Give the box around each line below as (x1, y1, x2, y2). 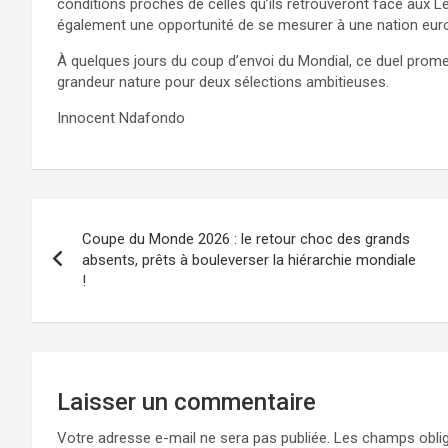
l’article (31, 280, 136, 319)
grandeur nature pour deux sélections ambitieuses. (57, 72, 389, 91)
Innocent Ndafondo (57, 108, 185, 127)
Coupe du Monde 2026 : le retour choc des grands (82, 229, 410, 248)
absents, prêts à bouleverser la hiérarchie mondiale (82, 250, 416, 269)
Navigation (31, 198, 184, 237)
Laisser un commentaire (57, 387, 316, 416)
